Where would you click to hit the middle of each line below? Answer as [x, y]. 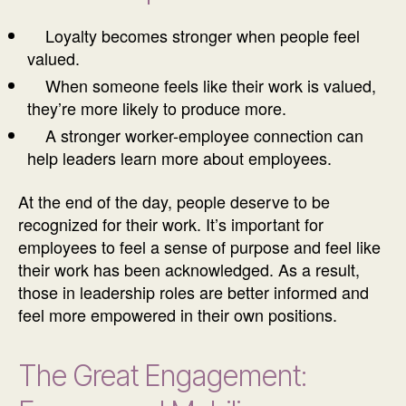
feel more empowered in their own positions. [180, 314]
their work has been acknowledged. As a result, [189, 269]
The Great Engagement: [162, 375]
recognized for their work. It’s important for [171, 223]
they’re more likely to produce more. [157, 108]
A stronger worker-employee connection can [195, 135]
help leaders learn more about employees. [182, 158]
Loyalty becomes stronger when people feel [193, 36]
